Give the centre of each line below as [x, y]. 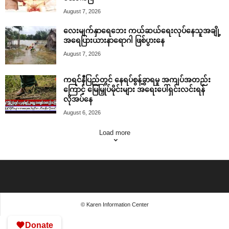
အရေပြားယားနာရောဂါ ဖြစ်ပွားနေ [114, 40]
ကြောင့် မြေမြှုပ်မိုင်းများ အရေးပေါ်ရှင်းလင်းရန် [134, 89]
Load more [114, 132]
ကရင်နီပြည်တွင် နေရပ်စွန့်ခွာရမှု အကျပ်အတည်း [137, 79]
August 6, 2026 [82, 112]
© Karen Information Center [114, 204]
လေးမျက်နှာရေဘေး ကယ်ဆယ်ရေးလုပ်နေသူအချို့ [142, 30]
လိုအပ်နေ [78, 99]
